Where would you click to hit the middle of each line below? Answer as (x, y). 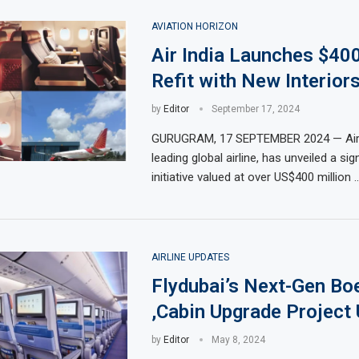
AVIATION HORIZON (194, 26)
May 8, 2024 (238, 340)
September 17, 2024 (255, 109)
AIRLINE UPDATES (190, 257)
